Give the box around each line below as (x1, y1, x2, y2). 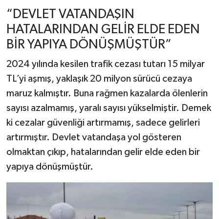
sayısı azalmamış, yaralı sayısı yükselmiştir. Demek (6, 103, 211, 113)
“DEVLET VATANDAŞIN (6, 8, 134, 22)
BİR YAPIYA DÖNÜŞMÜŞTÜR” (6, 38, 172, 52)
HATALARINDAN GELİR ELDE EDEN (6, 23, 200, 37)
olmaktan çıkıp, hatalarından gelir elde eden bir (6, 147, 200, 157)
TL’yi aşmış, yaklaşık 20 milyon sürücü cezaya (6, 73, 192, 84)
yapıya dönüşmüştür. (6, 161, 93, 172)
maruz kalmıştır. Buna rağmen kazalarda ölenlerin (6, 88, 208, 98)
